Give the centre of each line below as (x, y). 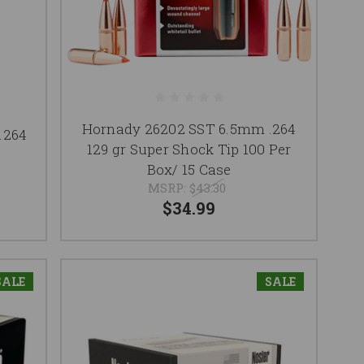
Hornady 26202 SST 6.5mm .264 (189, 128)
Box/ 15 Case (189, 169)
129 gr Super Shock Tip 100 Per (189, 149)
